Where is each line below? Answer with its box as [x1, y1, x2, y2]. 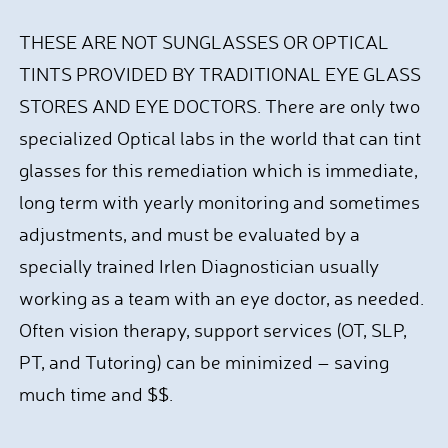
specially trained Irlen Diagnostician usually [18, 254, 379, 278]
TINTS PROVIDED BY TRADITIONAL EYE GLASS [18, 62, 421, 86]
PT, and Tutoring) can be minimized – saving [18, 350, 389, 374]
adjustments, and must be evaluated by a [18, 222, 360, 246]
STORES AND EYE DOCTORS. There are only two [18, 94, 420, 118]
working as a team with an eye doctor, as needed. [18, 286, 424, 310]
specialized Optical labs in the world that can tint [18, 126, 421, 150]
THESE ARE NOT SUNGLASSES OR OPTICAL [18, 30, 389, 54]
